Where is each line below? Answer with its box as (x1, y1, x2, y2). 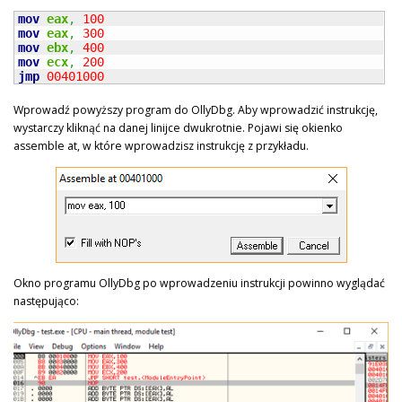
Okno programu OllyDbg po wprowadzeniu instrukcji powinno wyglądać (13, 275, 385, 291)
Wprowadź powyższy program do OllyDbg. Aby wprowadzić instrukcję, (13, 101, 378, 118)
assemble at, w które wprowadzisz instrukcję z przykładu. (13, 137, 309, 153)
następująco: (13, 293, 79, 309)
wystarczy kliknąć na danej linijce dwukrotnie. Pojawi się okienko (13, 119, 343, 135)
